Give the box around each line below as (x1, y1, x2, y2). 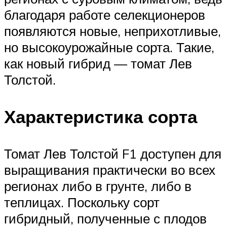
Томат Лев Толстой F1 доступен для (4, 145, 221, 162)
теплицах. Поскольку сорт (4, 194, 160, 211)
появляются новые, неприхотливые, (4, 22, 221, 39)
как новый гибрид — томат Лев (4, 55, 192, 71)
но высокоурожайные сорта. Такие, (4, 39, 214, 55)
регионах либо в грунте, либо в (4, 178, 192, 195)
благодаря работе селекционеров (4, 6, 205, 23)
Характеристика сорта (4, 105, 197, 128)
